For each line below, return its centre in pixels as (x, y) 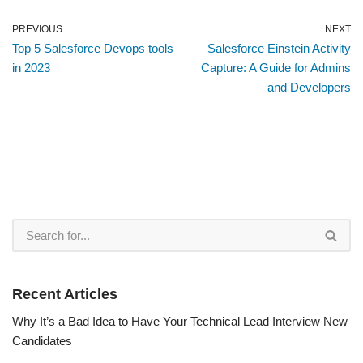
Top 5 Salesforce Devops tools (93, 48)
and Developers (309, 87)
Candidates (42, 340)
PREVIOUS (37, 29)
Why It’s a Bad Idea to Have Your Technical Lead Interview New (180, 321)
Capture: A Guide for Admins (276, 67)
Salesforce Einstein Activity (279, 48)
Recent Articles (65, 294)
